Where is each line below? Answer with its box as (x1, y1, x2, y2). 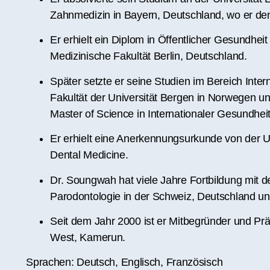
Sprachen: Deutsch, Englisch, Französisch (26, 256, 228, 269)
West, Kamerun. (50, 231, 126, 244)
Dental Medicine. (50, 149, 128, 162)
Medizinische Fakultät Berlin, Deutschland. (50, 50, 247, 63)
